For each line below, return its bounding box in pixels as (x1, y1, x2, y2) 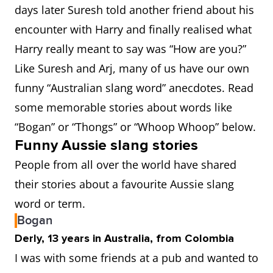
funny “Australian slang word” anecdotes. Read (15, 80, 253, 95)
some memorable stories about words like (15, 100, 232, 115)
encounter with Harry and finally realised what (15, 22, 252, 37)
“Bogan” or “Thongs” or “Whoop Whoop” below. (15, 119, 256, 134)
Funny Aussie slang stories (15, 136, 198, 154)
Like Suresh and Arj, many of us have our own (15, 61, 249, 76)
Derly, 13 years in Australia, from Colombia (15, 232, 237, 245)
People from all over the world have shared (15, 157, 236, 172)
